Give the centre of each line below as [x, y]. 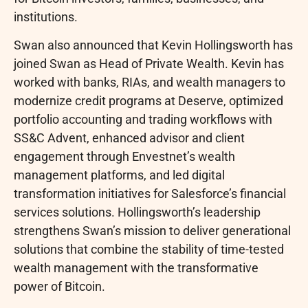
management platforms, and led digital [119, 175]
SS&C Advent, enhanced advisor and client [129, 138]
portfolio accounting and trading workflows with [143, 120]
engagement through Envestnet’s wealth [124, 157]
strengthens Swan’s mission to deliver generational [152, 231]
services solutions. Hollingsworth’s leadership [137, 212]
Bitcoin [83, 287]
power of [39, 287]
